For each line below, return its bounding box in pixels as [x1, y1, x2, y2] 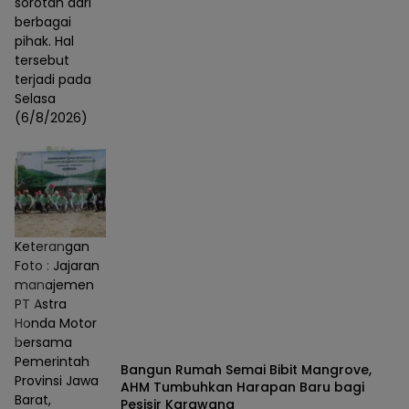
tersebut [15, 50, 69, 69]
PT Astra [15, 294, 67, 313]
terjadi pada [15, 69, 91, 89]
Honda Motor [15, 313, 97, 332]
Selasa [15, 89, 56, 108]
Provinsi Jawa [15, 371, 99, 390]
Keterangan [15, 236, 89, 256]
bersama [15, 332, 72, 351]
